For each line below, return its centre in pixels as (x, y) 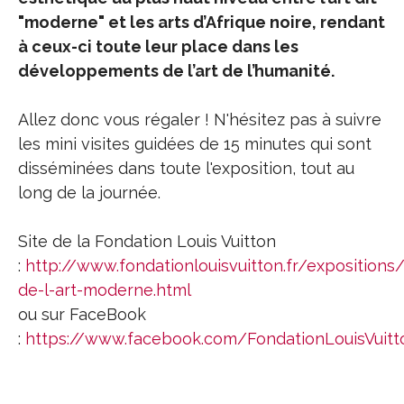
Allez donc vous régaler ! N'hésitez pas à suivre (200, 119)
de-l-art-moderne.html (105, 290)
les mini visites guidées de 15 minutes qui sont (195, 144)
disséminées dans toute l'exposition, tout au (186, 168)
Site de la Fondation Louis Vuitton (147, 241)
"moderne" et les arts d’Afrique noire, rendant (202, 22)
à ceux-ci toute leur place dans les (158, 46)
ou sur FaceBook (82, 314)
